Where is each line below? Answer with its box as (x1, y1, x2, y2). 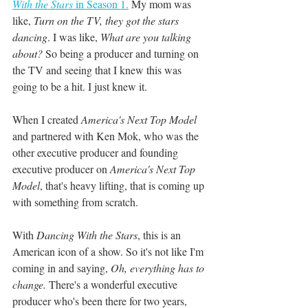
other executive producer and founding (12, 145, 181, 160)
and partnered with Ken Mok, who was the (12, 129, 201, 144)
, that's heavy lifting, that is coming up (40, 178, 207, 193)
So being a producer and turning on (43, 46, 201, 61)
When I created (12, 112, 81, 127)
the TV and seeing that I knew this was (12, 63, 184, 78)
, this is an (137, 228, 184, 243)
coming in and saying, (12, 261, 111, 276)
